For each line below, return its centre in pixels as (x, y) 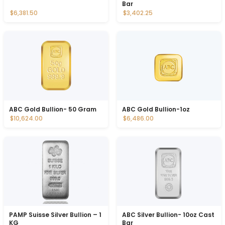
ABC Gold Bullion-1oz (156, 109)
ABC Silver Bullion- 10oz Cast (168, 215)
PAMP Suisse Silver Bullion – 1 (55, 215)
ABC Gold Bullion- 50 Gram (53, 109)
